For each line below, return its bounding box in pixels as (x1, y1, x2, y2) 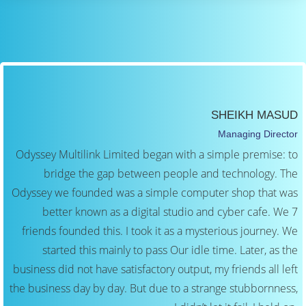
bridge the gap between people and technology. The (43, 166, 298, 182)
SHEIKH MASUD (210, 108, 298, 122)
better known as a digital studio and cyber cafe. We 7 (42, 204, 298, 220)
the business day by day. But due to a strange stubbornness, (9, 281, 298, 296)
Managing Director (217, 128, 298, 140)
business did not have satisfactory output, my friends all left (12, 262, 298, 277)
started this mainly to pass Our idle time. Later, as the (42, 242, 298, 258)
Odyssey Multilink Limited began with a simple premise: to (15, 147, 298, 163)
